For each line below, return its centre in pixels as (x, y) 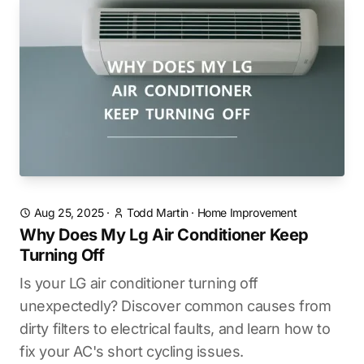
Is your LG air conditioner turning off (139, 283)
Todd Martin (158, 212)
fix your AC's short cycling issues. (132, 351)
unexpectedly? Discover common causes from (175, 306)
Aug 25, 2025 (69, 212)
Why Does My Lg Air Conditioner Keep (165, 235)
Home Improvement (247, 212)
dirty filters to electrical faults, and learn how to (175, 329)
